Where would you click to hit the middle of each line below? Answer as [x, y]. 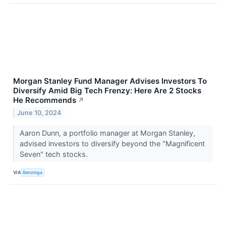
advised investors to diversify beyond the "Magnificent [112, 144]
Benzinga [33, 172]
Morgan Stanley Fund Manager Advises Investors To [110, 81]
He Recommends [45, 100]
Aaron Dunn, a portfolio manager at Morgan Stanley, [107, 133]
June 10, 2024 [39, 113]
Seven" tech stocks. [54, 154]
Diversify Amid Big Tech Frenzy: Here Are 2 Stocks [107, 90]
